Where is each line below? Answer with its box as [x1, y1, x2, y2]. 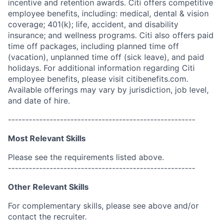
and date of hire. [8, 96, 70, 106]
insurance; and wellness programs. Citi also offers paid [8, 30, 214, 40]
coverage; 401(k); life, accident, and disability [8, 19, 178, 29]
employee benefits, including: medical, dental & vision [8, 8, 209, 18]
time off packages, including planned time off [8, 41, 179, 51]
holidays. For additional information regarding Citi [8, 63, 195, 73]
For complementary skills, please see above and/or [8, 201, 199, 211]
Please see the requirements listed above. [8, 152, 164, 162]
